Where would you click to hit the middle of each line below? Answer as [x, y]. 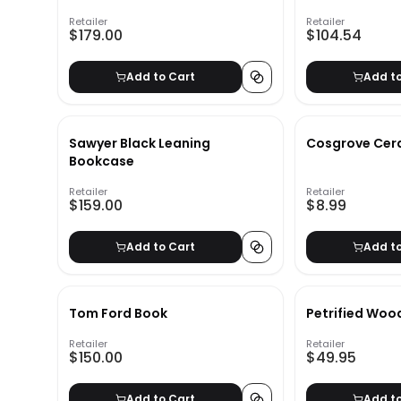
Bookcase [102, 162]
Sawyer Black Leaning [140, 144]
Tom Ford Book [118, 314]
